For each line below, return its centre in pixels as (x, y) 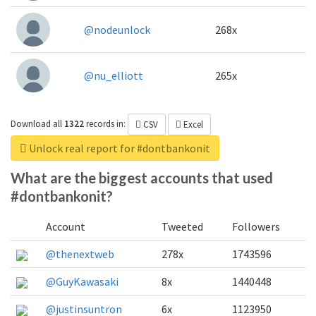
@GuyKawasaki (82, 281)
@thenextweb (80, 254)
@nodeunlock (117, 29)
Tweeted (182, 226)
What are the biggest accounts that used (142, 177)
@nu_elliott (114, 75)
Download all (36, 124)
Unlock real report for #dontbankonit (119, 148)
